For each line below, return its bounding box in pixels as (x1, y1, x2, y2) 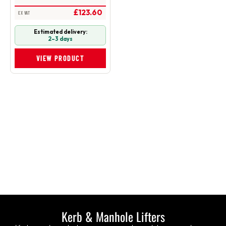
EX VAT (18, 10, 30, 16)
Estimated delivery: (33, 28, 87, 35)
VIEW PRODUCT (36, 53, 85, 63)
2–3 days (48, 35, 73, 42)
